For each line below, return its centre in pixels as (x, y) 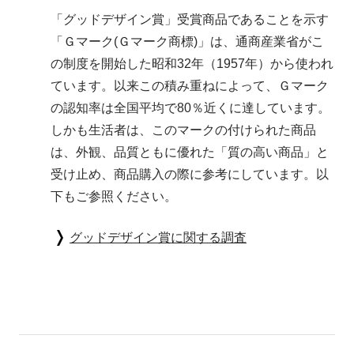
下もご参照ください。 (114, 196)
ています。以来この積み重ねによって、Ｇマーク (190, 86)
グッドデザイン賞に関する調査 (158, 237)
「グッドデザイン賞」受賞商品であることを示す (190, 19)
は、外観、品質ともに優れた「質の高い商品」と (190, 152)
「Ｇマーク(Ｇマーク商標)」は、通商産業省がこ (187, 41)
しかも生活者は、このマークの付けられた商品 (183, 130)
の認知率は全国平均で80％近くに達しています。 (190, 108)
